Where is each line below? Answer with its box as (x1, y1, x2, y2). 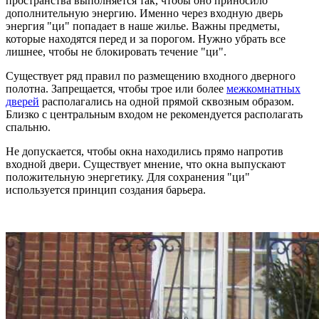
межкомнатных (226, 83, 300, 95)
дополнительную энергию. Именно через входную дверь (6, 7, 283, 20)
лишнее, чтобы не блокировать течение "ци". (6, 46, 226, 58)
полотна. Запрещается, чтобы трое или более (6, 83, 226, 95)
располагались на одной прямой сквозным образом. (39, 95, 294, 108)
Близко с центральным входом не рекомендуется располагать (6, 108, 303, 121)
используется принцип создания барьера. (6, 184, 206, 197)
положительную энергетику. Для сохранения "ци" (6, 171, 250, 184)
